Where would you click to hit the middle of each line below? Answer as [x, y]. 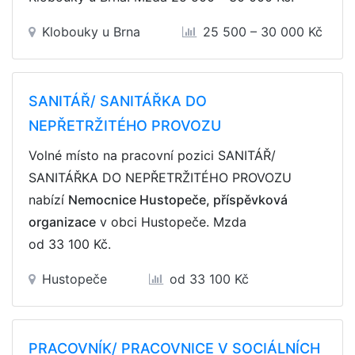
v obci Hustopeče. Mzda [171, 222]
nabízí [48, 200]
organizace [62, 222]
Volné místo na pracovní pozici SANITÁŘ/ [152, 155]
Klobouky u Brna [93, 32]
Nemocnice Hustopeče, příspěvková [178, 200]
